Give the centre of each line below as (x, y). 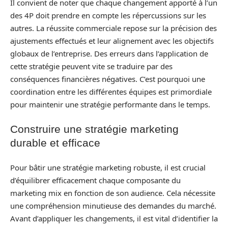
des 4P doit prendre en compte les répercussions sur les (108, 15)
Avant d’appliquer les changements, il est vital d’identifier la (114, 218)
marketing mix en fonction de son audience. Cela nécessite (113, 193)
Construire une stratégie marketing (94, 129)
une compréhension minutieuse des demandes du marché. (113, 205)
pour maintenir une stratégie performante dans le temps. (110, 104)
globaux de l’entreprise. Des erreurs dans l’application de (109, 53)
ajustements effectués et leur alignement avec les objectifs (112, 40)
